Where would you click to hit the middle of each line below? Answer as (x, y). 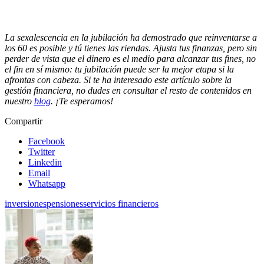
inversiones (26, 203)
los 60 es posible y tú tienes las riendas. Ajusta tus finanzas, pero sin (131, 48)
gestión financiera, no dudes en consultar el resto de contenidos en (128, 90)
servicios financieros (121, 203)
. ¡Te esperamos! (82, 101)
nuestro (19, 101)
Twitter (42, 151)
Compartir (24, 121)
